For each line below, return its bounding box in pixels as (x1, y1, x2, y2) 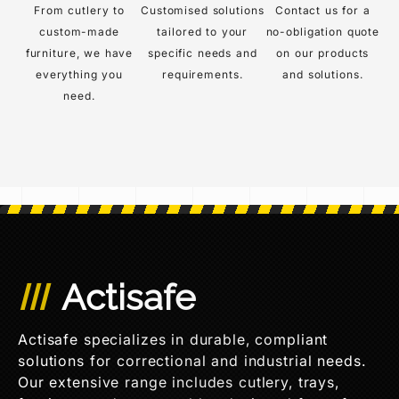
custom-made (39, 24, 119, 38)
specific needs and (148, 45, 257, 60)
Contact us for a (275, 3, 370, 17)
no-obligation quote (265, 24, 380, 38)
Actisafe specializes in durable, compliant (18, 330, 329, 348)
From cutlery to (34, 3, 125, 17)
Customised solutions (141, 3, 265, 17)
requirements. (162, 67, 243, 81)
